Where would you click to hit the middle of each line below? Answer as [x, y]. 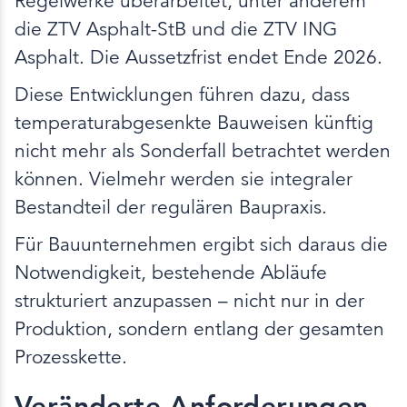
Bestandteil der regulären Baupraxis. [171, 207]
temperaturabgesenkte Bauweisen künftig [194, 122]
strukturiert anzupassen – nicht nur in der [189, 300]
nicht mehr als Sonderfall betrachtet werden [203, 150]
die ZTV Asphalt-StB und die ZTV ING [176, 29]
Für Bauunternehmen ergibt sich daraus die [201, 244]
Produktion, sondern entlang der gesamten [199, 328]
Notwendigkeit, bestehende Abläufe [171, 272]
